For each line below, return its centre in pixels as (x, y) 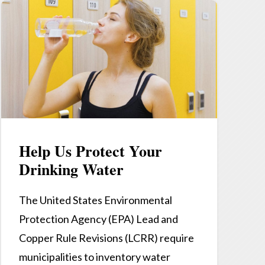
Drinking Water (71, 169)
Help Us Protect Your (90, 151)
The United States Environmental (95, 200)
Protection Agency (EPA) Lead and (98, 219)
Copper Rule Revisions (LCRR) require (106, 237)
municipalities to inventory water (94, 256)
